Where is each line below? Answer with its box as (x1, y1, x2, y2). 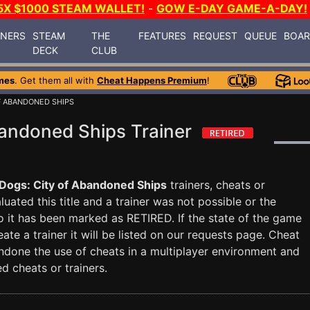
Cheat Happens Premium (97, 75, 207, 86)
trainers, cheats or (167, 178, 265, 192)
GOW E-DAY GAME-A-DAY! (156, 1, 307, 15)
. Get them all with (15, 75, 97, 86)
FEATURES (138, 29, 187, 42)
